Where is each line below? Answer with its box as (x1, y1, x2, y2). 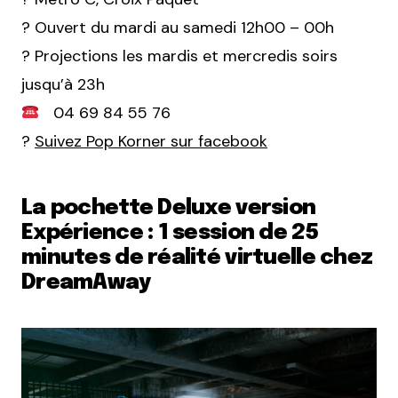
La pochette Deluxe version (21, 197, 316, 220)
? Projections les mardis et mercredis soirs (21, 45, 338, 68)
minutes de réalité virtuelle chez (21, 247, 373, 270)
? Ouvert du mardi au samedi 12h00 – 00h (21, 17, 334, 39)
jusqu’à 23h (21, 74, 105, 96)
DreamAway (21, 272, 151, 295)
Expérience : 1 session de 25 (21, 222, 318, 245)
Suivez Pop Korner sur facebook (35, 131, 267, 153)
